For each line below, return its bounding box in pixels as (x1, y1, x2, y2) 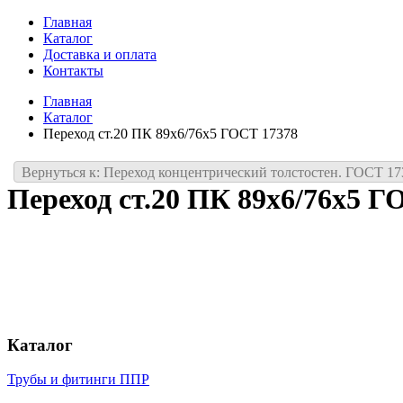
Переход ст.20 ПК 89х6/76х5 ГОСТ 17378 (43, 126, 298, 141)
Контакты (43, 63, 103, 78)
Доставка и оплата (43, 47, 157, 62)
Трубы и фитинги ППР (7, 372, 149, 388)
